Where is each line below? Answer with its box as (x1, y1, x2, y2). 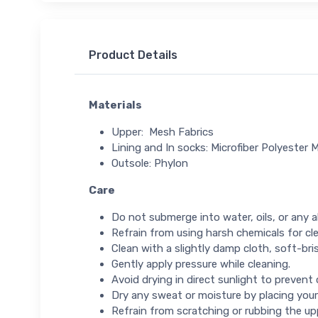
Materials (89, 98, 142, 111)
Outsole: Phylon (111, 156, 188, 170)
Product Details (89, 48, 177, 62)
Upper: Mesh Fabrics (111, 125, 214, 138)
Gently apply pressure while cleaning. (111, 257, 290, 270)
